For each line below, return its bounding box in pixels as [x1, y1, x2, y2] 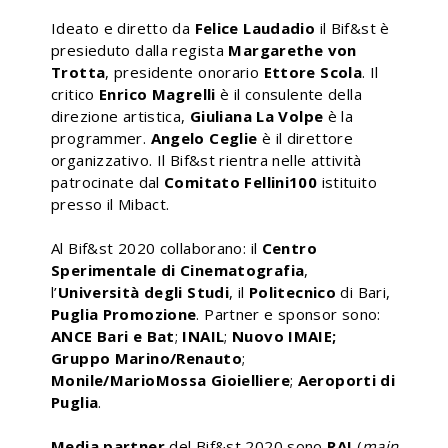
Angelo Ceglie [150, 127, 258, 148]
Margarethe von [228, 39, 357, 60]
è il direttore [257, 127, 353, 148]
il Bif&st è [319, 17, 390, 38]
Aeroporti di [297, 369, 396, 390]
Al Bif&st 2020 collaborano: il [51, 237, 262, 258]
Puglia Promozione [51, 303, 197, 324]
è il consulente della [220, 83, 362, 104]
